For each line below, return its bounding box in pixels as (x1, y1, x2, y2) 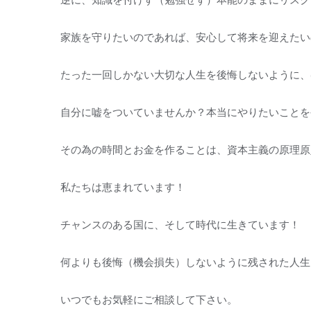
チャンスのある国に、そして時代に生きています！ (60, 217, 300, 231)
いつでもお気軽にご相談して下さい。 (60, 292, 237, 306)
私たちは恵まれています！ (60, 180, 185, 194)
